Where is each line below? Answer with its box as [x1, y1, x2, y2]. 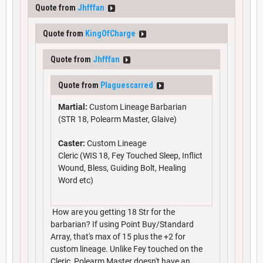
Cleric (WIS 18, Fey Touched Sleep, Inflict [58, 150, 203, 160]
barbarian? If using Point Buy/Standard [50, 219, 194, 229]
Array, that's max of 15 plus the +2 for [50, 231, 186, 241]
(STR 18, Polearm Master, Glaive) [58, 114, 177, 124]
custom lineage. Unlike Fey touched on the [50, 244, 203, 254]
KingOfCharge [85, 28, 136, 38]
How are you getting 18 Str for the [50, 207, 175, 217]
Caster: [58, 138, 85, 148]
